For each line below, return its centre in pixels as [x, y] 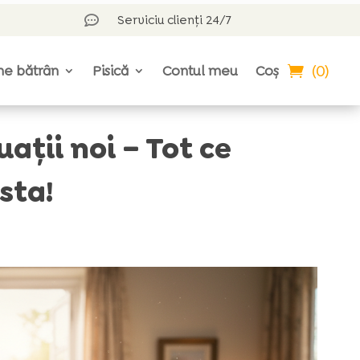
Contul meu [200, 71]
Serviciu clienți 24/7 [174, 20]
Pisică [111, 71]
